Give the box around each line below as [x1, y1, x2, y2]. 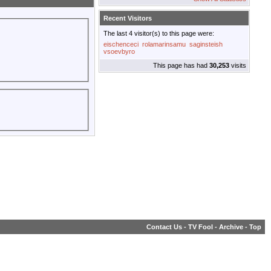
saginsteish [189, 41, 223, 48]
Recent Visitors [103, 15, 152, 22]
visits [229, 62, 246, 70]
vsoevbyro [103, 48, 135, 56]
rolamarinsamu [142, 41, 186, 48]
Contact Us [146, 223, 182, 231]
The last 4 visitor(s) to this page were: [103, 30, 214, 38]
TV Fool [188, 223, 213, 231]
